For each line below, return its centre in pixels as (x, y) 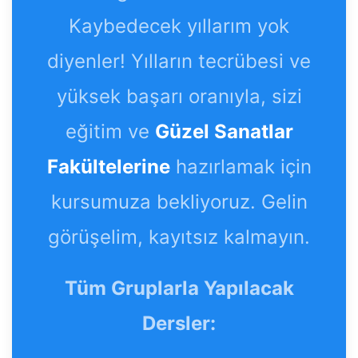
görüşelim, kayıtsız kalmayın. (179, 237)
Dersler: (179, 323)
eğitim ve (110, 131)
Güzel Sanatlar (224, 131)
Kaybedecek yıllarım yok (179, 26)
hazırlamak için (241, 166)
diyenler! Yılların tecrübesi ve (179, 61)
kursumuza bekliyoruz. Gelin (179, 201)
